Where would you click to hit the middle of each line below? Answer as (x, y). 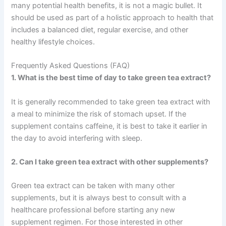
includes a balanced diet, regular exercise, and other (100, 30)
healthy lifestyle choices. (53, 42)
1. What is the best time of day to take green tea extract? (111, 78)
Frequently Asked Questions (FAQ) (71, 66)
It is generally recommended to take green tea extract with (111, 102)
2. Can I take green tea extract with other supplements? (110, 162)
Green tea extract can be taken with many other (93, 186)
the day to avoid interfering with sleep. (77, 138)
